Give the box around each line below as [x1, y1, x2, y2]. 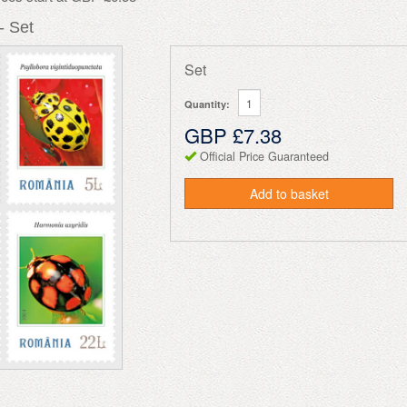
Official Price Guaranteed [200, 148, 330, 164]
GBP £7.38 [184, 121, 283, 149]
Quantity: [184, 96, 231, 111]
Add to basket [249, 184, 329, 203]
